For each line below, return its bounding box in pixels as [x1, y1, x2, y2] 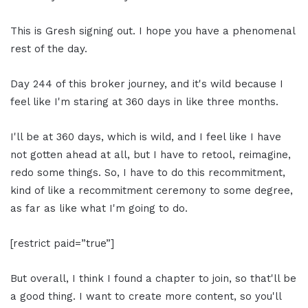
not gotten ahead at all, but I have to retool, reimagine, [10, 148, 291, 161]
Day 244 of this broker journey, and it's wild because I [10, 77, 283, 90]
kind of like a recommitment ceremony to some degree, [10, 184, 293, 197]
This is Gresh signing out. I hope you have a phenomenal [10, 24, 295, 37]
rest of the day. [10, 42, 87, 55]
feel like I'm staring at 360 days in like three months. [10, 95, 278, 108]
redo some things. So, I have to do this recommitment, [10, 166, 285, 179]
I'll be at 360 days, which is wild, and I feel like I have [10, 130, 281, 143]
